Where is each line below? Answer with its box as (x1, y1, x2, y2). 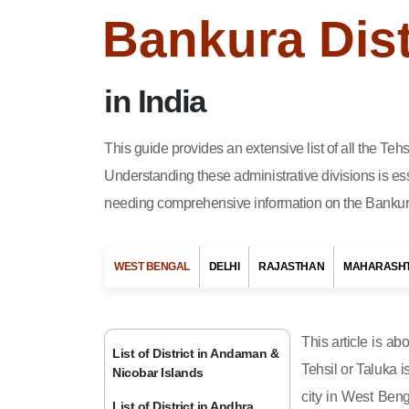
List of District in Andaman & (112, 346, 279, 361)
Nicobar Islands (112, 365, 204, 380)
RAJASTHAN (258, 260, 325, 273)
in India (104, 83, 205, 119)
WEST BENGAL (114, 260, 190, 273)
